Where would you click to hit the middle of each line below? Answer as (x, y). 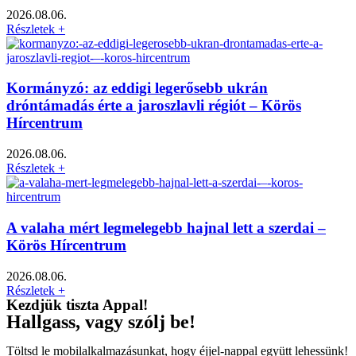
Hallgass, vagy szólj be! (101, 321)
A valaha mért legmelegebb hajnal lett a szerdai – (166, 227)
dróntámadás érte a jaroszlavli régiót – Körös (154, 106)
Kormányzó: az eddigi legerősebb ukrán (137, 88)
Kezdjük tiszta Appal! (77, 304)
